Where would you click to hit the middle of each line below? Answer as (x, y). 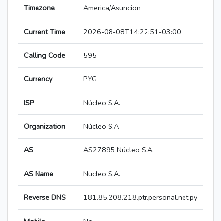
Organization (44, 127)
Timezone (39, 8)
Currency (38, 79)
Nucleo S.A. (102, 174)
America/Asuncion (112, 8)
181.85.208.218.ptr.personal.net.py (140, 198)
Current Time (44, 32)
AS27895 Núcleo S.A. (119, 150)
